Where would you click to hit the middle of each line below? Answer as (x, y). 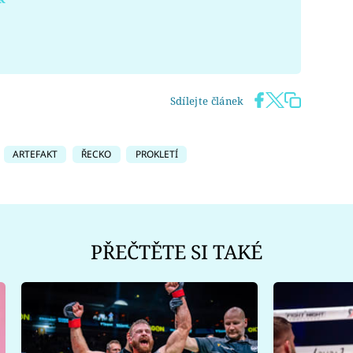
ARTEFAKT (35, 154)
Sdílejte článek (207, 100)
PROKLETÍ (156, 154)
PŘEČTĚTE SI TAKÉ (176, 252)
